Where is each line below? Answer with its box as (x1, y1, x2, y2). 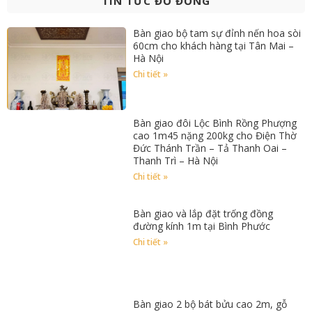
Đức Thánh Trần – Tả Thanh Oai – (133, 141, 288, 155)
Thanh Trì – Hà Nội (133, 154, 219, 168)
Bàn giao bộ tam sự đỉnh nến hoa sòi (133, 26, 302, 40)
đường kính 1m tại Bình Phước (133, 219, 271, 233)
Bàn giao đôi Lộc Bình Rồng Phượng (133, 116, 297, 130)
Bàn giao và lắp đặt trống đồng (133, 207, 274, 221)
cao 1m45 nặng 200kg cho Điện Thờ (133, 129, 297, 143)
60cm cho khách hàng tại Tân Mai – (133, 38, 295, 52)
